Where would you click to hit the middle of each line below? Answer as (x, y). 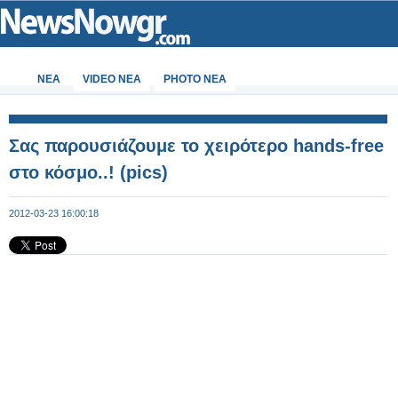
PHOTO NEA (195, 79)
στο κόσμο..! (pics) (88, 172)
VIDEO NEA (112, 79)
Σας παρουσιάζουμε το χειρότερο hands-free (196, 146)
